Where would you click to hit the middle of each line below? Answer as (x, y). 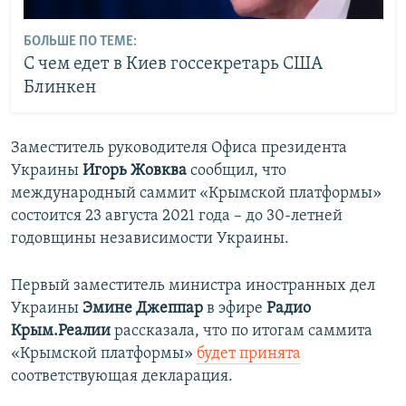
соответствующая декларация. (122, 376)
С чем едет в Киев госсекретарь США (173, 65)
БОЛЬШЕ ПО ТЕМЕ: (80, 42)
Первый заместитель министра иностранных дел (193, 285)
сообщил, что (238, 170)
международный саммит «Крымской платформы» (196, 193)
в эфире (235, 308)
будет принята (249, 353)
